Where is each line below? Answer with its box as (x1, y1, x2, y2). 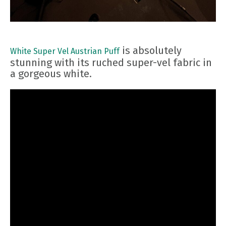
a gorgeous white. (10, 68, 92, 80)
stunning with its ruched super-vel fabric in (10, 56, 212, 69)
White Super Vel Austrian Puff (10, 46, 120, 56)
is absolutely (120, 44, 182, 57)
